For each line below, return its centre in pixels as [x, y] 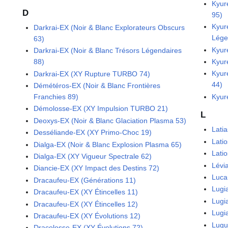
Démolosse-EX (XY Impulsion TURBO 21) [101, 109]
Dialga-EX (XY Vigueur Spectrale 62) [93, 156]
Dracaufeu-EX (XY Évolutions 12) [87, 216]
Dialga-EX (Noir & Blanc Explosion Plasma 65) [108, 144]
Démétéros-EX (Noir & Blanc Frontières [97, 86]
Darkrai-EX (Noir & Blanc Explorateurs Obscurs [109, 27]
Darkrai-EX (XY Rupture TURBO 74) [92, 74]
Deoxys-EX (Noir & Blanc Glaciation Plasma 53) [110, 120]
